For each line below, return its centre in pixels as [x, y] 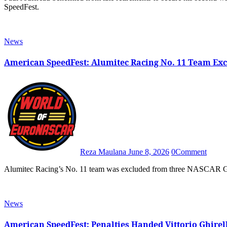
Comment [191, 152]
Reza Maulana [104, 152]
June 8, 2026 [149, 152]
